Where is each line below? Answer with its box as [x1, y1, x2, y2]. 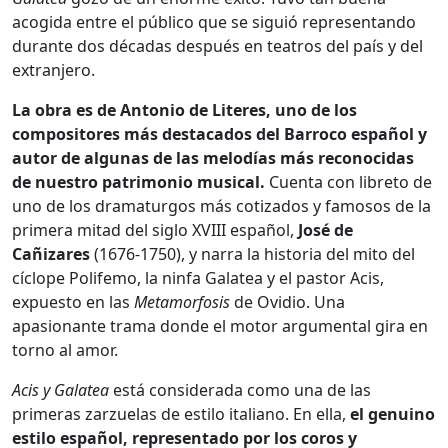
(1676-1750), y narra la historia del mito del [90, 242, 415, 265]
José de [298, 218, 353, 241]
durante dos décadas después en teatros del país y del [12, 34, 423, 57]
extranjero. [12, 58, 95, 81]
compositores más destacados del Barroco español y [12, 122, 427, 145]
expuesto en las [12, 290, 134, 313]
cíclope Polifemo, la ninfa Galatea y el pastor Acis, [12, 266, 384, 289]
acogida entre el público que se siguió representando [12, 10, 416, 33]
